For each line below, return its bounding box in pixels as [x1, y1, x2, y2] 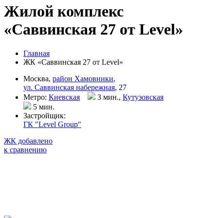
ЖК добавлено [4, 136, 53, 145]
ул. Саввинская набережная [23, 83, 115, 91]
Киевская [49, 92, 80, 101]
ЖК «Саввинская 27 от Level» [23, 57, 123, 66]
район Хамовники [53, 74, 113, 83]
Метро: [23, 92, 49, 101]
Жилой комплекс [4, 2, 124, 20]
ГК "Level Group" [23, 120, 81, 128]
